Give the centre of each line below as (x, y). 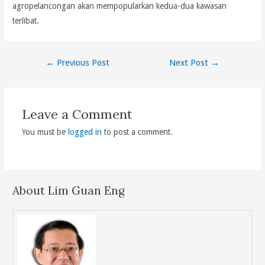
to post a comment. (137, 132)
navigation (49, 74)
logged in (85, 132)
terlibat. (26, 21)
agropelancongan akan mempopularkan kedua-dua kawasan (120, 6)
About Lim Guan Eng (69, 190)
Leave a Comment (77, 114)
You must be (45, 132)
